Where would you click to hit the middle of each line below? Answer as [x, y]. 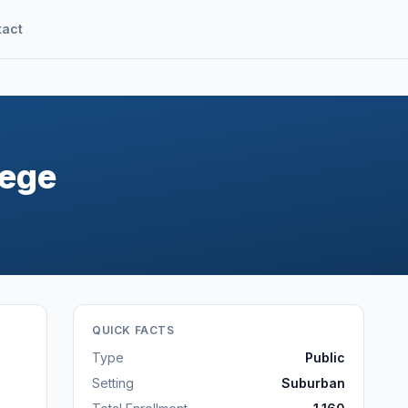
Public [325, 357]
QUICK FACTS [133, 330]
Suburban [313, 383]
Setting [113, 383]
